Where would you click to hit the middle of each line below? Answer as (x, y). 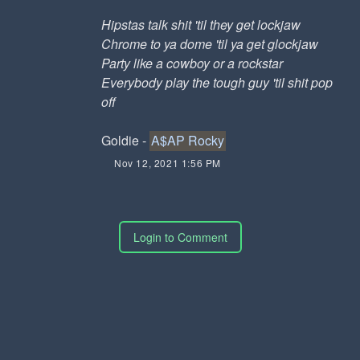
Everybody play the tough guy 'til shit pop (217, 82)
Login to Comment (180, 237)
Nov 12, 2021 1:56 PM (168, 163)
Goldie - (125, 140)
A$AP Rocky (188, 140)
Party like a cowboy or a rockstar (192, 63)
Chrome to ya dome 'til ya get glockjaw (210, 44)
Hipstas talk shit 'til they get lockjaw (201, 25)
